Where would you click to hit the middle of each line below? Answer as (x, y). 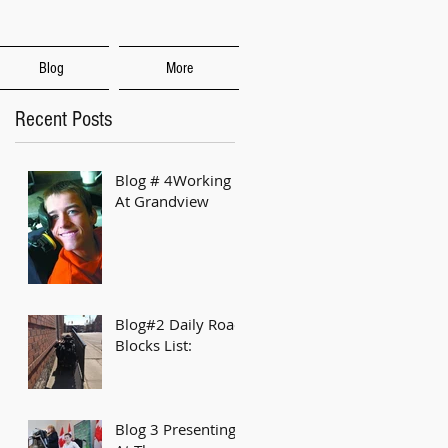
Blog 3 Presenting (175, 429)
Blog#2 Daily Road (179, 324)
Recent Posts (63, 119)
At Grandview (162, 201)
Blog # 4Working (173, 180)
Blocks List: (153, 345)
